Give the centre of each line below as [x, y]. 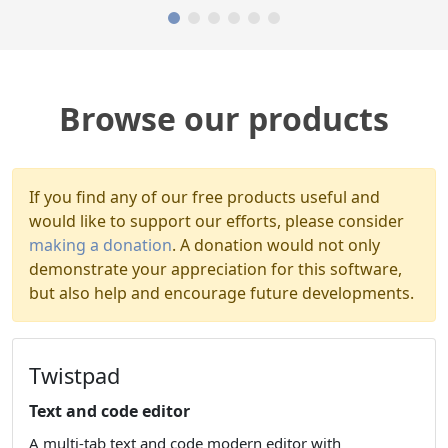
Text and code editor [109, 411]
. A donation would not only [276, 245]
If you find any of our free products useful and [204, 197]
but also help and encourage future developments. [221, 293]
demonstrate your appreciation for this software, [215, 269]
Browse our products [224, 119]
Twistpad [74, 376]
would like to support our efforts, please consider [216, 221]
